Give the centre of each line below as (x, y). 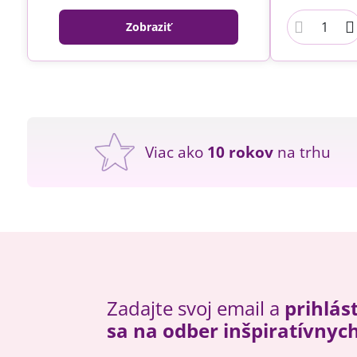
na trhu (302, 152)
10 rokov (241, 152)
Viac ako (177, 152)
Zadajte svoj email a (195, 308)
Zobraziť (148, 27)
